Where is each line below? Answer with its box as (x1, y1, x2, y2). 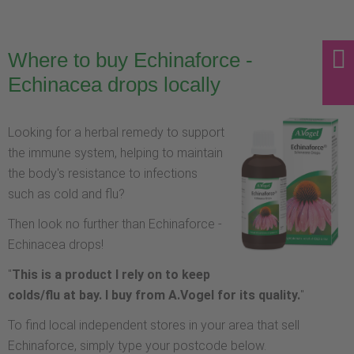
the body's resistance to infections (8, 166, 198, 182)
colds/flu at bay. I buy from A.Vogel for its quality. (8, 288, 300, 303)
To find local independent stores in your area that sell (8, 318, 299, 333)
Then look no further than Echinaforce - (8, 217, 222, 232)
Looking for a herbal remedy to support (8, 125, 224, 141)
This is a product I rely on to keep (12, 267, 210, 283)
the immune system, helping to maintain (8, 145, 223, 161)
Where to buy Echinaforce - (8, 49, 253, 72)
